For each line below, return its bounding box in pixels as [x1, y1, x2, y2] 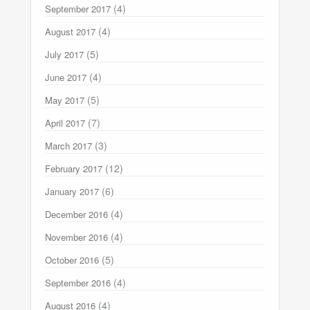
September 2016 [45, 275, 111, 289]
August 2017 [45, 24, 95, 38]
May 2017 [45, 93, 84, 107]
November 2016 [45, 230, 108, 244]
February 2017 [45, 161, 102, 175]
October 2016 [45, 253, 99, 266]
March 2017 [45, 138, 92, 152]
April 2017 [45, 116, 85, 129]
